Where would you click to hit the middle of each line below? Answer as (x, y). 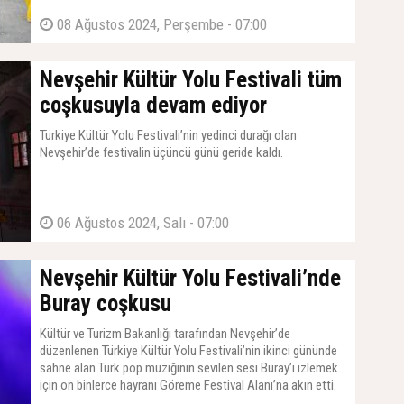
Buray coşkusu (106, 303)
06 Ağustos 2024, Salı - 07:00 (141, 223)
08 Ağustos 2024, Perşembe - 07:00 (160, 24)
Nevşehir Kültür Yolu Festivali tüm (191, 80)
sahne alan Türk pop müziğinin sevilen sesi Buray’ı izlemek (189, 368)
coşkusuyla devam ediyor (153, 105)
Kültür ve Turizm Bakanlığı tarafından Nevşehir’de (165, 334)
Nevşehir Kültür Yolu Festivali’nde (190, 278)
